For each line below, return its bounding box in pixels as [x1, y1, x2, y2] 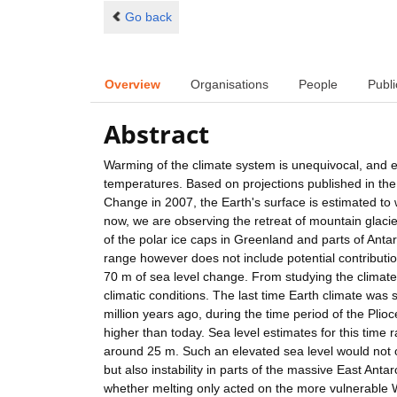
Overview [105, 76, 160, 91]
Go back [124, 9, 172, 24]
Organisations [191, 76, 269, 91]
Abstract [104, 117, 209, 152]
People [299, 76, 338, 91]
